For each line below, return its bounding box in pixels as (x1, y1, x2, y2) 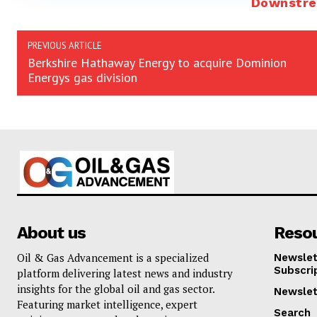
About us (17, 223, 86, 243)
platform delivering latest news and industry (17, 266, 233, 281)
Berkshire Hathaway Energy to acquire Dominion (28, 54, 287, 71)
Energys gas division (28, 69, 137, 86)
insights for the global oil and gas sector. (17, 282, 214, 296)
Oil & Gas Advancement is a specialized (17, 250, 209, 265)
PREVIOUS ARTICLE (28, 40, 102, 52)
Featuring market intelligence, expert (17, 297, 197, 312)
